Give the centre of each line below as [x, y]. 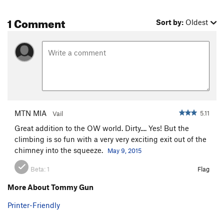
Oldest [197, 22]
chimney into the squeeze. [60, 150]
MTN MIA [30, 113]
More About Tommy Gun [50, 187]
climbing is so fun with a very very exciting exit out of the [110, 139]
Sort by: [170, 22]
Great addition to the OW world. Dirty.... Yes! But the [102, 128]
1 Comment [36, 22]
